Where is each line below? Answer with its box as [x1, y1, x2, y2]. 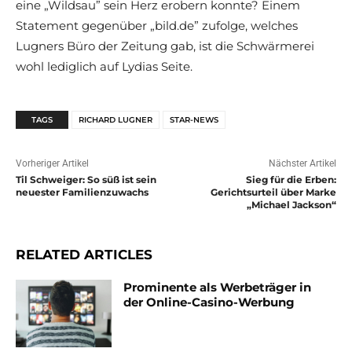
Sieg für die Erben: [245, 174, 336, 186]
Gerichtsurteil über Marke [210, 186, 336, 199]
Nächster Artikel [268, 158, 336, 170]
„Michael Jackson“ [246, 199, 336, 211]
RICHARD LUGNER [79, 115, 152, 126]
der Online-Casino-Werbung [123, 295, 295, 310]
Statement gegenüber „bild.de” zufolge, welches [16, 18, 298, 34]
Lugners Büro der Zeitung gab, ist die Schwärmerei [16, 38, 314, 54]
